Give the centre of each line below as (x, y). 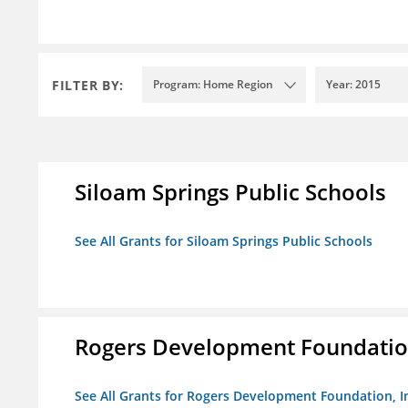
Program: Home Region (213, 85)
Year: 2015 (353, 85)
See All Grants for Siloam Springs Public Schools (224, 241)
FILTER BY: (88, 85)
